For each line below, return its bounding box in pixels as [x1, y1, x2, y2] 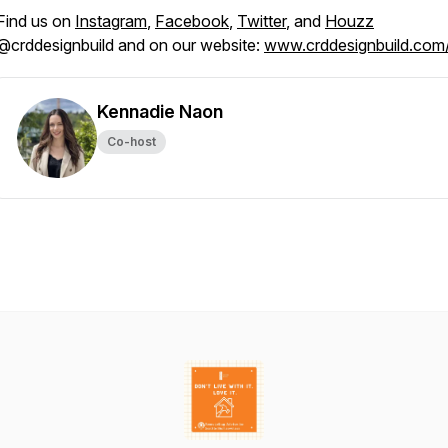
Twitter [237, 11, 286, 31]
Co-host [107, 134, 156, 149]
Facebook [155, 11, 229, 31]
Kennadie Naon [97, 101, 223, 122]
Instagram [75, 11, 147, 31]
